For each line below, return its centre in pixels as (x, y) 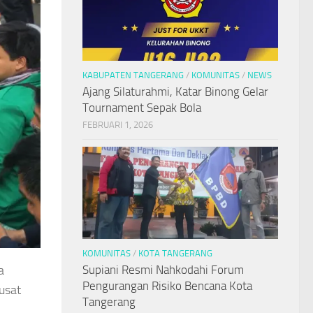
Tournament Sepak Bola (142, 107)
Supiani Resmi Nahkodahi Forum (163, 269)
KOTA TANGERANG (175, 253)
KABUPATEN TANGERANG (133, 75)
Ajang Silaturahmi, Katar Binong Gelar (175, 91)
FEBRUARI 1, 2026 (118, 124)
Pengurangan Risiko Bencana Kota (167, 285)
